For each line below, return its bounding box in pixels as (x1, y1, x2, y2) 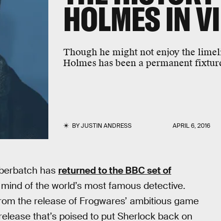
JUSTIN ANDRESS (80, 122, 132, 130)
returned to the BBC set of (58, 164, 171, 177)
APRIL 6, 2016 (173, 122, 211, 130)
